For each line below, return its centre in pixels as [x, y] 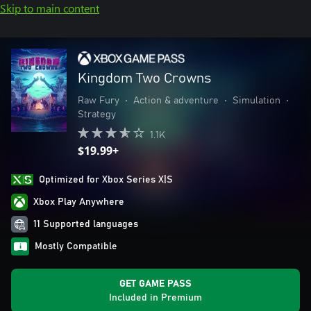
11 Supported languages [86, 224]
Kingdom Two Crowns [144, 78]
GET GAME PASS [155, 284]
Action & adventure [176, 101]
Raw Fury [99, 101]
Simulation [257, 101]
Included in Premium [155, 298]
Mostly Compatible [76, 246]
